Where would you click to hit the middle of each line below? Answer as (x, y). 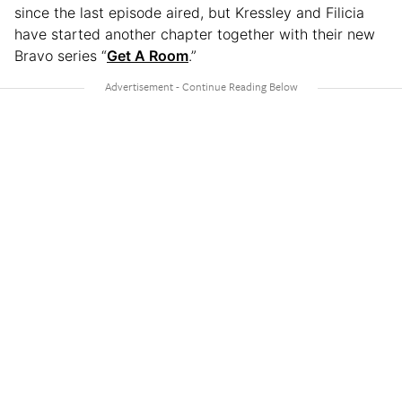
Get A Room (148, 55)
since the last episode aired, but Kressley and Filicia (189, 12)
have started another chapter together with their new (195, 34)
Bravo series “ (61, 55)
